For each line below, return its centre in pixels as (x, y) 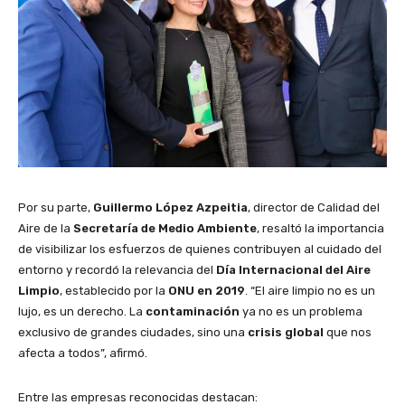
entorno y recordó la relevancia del (117, 270)
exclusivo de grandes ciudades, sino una (133, 333)
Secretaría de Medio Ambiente (165, 229)
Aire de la (46, 229)
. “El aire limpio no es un (310, 291)
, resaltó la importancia (320, 229)
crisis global (286, 333)
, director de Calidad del (314, 208)
